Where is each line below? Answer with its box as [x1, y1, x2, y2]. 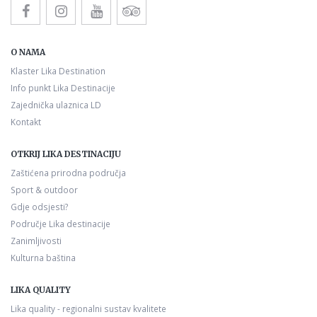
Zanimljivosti [11, 234, 62, 246]
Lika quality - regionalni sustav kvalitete [11, 302, 166, 314]
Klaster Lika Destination [11, 64, 105, 76]
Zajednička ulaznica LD [11, 98, 101, 110]
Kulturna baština [11, 251, 76, 263]
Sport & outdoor [11, 183, 78, 195]
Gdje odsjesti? [11, 200, 68, 212]
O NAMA [11, 46, 45, 57]
